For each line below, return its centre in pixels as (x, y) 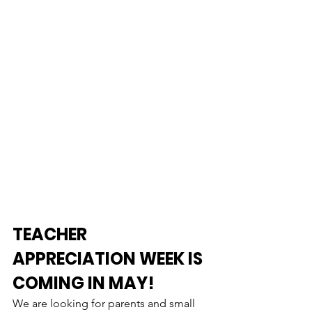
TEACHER (52, 235)
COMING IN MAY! (84, 283)
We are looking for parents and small (105, 304)
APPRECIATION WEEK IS (109, 259)
